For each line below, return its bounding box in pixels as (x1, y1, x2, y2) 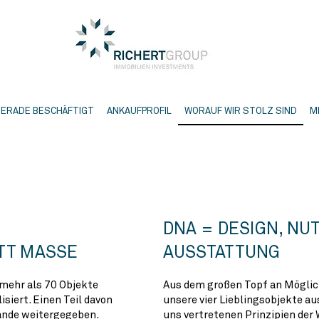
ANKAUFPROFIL (107, 108, 172, 116)
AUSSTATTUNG (163, 246, 280, 261)
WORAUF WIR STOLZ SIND (184, 108, 297, 116)
